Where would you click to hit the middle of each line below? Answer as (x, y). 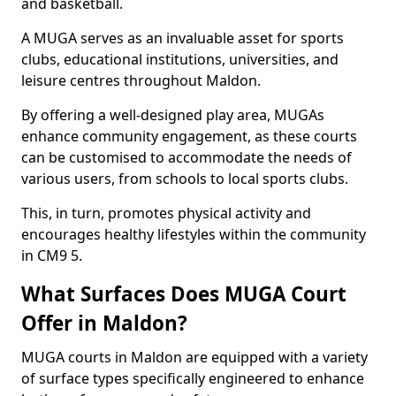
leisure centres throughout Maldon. (141, 80)
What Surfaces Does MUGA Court (184, 294)
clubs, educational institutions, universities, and (180, 59)
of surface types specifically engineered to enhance (193, 378)
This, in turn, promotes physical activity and (166, 213)
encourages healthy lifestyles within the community (194, 234)
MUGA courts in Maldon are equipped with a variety (194, 357)
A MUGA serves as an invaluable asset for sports (183, 38)
